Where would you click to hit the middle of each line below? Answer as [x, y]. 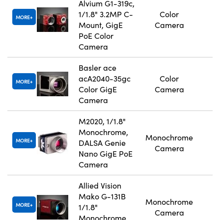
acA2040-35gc [105, 79]
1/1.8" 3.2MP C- [106, 14]
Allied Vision [100, 186]
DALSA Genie [102, 143]
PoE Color [96, 36]
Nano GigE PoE [106, 154]
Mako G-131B [102, 196]
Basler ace [97, 68]
